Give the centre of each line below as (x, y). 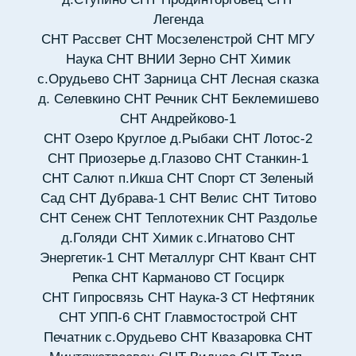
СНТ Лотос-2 (273, 139)
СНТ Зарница (155, 79)
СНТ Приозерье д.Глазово (129, 159)
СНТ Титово (279, 199)
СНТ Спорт (201, 179)
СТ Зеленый (277, 179)
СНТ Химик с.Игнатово (193, 238)
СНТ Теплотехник (168, 219)
